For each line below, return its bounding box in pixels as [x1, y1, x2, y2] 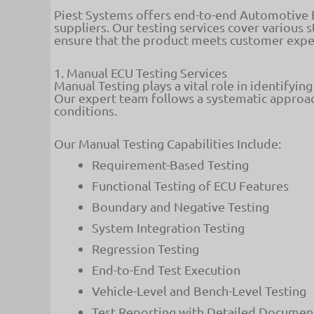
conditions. [54, 102, 117, 118]
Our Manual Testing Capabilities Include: [54, 135, 281, 151]
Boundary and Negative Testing [92, 198, 269, 214]
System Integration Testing [92, 219, 245, 235]
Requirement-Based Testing [92, 156, 249, 172]
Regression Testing [92, 240, 199, 256]
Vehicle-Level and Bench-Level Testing [92, 283, 306, 299]
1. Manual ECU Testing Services [54, 64, 227, 80]
